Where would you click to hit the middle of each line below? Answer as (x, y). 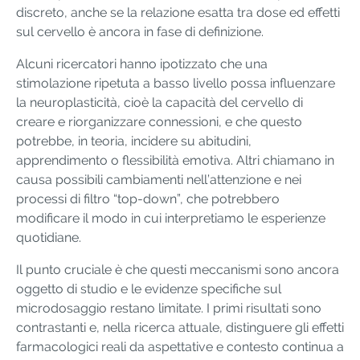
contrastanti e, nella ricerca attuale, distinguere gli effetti (180, 328)
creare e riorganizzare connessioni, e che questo (159, 122)
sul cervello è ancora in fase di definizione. (140, 32)
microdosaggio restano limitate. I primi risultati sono (169, 309)
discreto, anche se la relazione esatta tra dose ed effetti (178, 13)
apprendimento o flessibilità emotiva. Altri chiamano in (175, 161)
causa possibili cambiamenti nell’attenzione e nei (159, 180)
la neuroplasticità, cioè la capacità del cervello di (160, 103)
